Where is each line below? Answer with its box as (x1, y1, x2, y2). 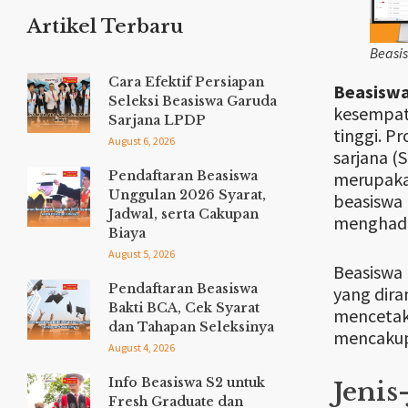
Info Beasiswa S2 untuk (108, 374, 265, 392)
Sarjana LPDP (108, 112, 206, 129)
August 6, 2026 (108, 134, 175, 148)
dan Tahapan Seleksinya (108, 319, 274, 336)
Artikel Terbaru (27, 15, 183, 39)
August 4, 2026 (108, 341, 175, 355)
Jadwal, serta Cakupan (108, 206, 259, 223)
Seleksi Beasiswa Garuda (108, 93, 277, 110)
